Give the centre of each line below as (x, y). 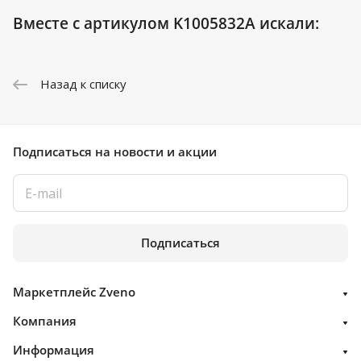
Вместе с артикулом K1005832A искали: (166, 23)
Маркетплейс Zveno (74, 292)
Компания (45, 321)
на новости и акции (156, 152)
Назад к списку (83, 84)
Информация (54, 350)
